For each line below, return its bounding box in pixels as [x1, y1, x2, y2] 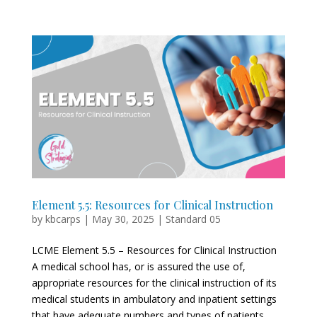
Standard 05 [165, 212, 221, 226]
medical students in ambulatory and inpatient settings [31, 292, 277, 306]
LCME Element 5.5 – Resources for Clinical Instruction [31, 243, 277, 257]
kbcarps [45, 212, 81, 226]
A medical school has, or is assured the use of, [31, 259, 246, 273]
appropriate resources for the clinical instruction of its [31, 275, 277, 289]
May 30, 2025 [91, 212, 154, 226]
